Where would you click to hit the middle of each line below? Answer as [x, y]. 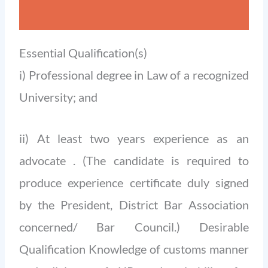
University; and [59, 97]
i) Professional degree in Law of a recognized [134, 74]
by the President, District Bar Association [134, 204]
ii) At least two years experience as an [134, 138]
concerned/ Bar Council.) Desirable [134, 226]
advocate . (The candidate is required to [134, 160]
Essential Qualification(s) [83, 52]
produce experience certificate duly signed [134, 182]
